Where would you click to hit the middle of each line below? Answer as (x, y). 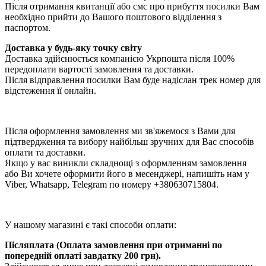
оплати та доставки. (45, 152)
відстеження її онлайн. (50, 90)
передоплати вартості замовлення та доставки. (99, 69)
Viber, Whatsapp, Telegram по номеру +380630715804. (112, 184)
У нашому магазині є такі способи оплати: (91, 224)
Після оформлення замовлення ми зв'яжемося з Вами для (120, 131)
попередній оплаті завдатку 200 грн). (83, 255)
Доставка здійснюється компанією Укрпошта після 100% (120, 58)
